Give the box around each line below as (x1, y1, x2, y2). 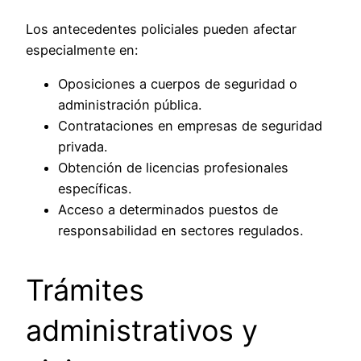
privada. (58, 139, 107, 156)
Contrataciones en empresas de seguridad (58, 118, 322, 135)
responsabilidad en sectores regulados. (58, 222, 303, 239)
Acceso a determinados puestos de (58, 201, 278, 218)
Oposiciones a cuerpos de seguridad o (58, 76, 297, 93)
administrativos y (26, 313, 258, 349)
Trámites (26, 272, 144, 309)
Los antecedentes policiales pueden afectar (26, 21, 297, 38)
